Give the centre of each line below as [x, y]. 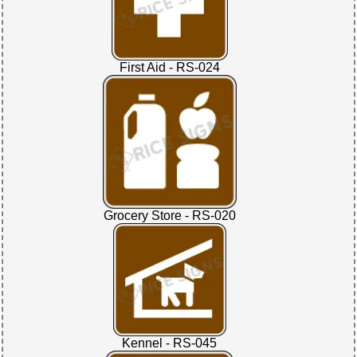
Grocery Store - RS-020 [169, 215]
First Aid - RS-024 [169, 68]
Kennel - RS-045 [170, 343]
